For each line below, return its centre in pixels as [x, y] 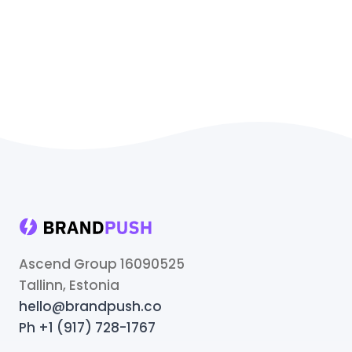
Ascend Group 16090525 [102, 264]
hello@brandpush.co [90, 306]
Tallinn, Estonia [69, 285]
